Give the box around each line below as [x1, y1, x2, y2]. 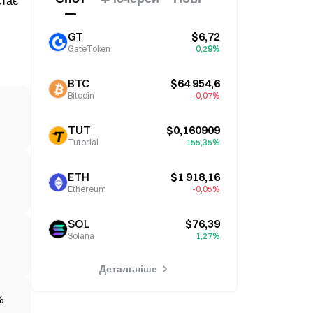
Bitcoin [68, 90, 94, 101]
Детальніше [99, 263, 157, 275]
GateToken [68, 43, 110, 54]
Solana [68, 231, 94, 241]
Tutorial [68, 137, 99, 147]
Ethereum [68, 184, 106, 194]
